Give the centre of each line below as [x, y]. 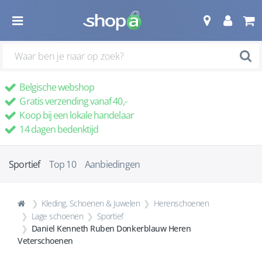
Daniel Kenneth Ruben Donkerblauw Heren [111, 228]
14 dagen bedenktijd [58, 129]
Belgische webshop [56, 87]
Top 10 [62, 164]
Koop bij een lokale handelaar [76, 115]
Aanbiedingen [112, 164]
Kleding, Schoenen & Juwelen [91, 203]
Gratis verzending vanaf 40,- [72, 101]
